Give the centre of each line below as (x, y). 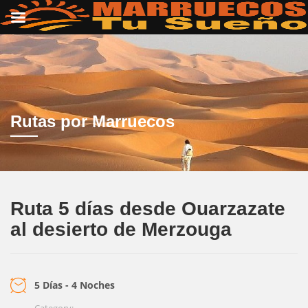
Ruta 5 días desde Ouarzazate (148, 209)
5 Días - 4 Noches (75, 285)
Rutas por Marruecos (92, 121)
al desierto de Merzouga (121, 229)
